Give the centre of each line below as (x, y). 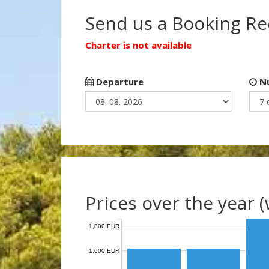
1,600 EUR (104, 250)
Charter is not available (138, 45)
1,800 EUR (104, 226)
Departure (119, 82)
